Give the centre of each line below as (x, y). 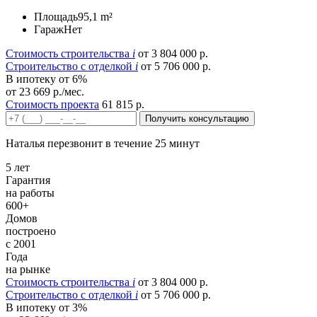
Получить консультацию (197, 119)
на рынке (28, 270)
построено (31, 231)
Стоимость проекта (52, 105)
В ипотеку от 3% (46, 308)
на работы (30, 193)
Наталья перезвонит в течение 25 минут (103, 144)
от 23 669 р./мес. (45, 92)
